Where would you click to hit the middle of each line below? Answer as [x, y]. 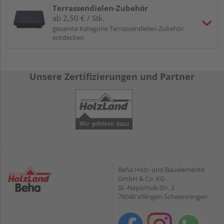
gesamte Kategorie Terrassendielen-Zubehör [118, 29]
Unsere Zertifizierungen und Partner [112, 77]
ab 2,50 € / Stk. [78, 18]
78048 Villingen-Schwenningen [163, 197]
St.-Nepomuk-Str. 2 [146, 188]
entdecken [68, 38]
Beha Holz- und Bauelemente [161, 170]
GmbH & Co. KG [141, 179]
